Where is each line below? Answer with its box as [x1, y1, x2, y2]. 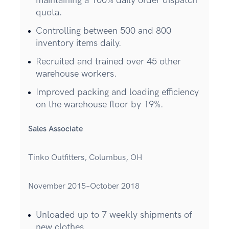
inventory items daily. [36, 37, 122, 49]
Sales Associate [28, 124, 83, 134]
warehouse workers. [36, 68, 117, 79]
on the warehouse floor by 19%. [36, 99, 164, 110]
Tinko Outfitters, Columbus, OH [28, 152, 142, 163]
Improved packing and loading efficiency [36, 86, 199, 98]
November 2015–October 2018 [28, 181, 140, 191]
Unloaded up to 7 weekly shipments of [36, 209, 192, 220]
